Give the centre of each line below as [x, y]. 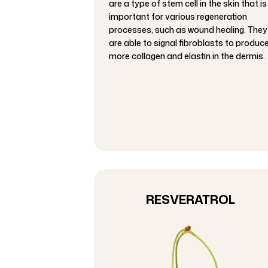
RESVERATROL [191, 200]
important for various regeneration [178, 17]
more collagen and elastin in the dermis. [187, 56]
